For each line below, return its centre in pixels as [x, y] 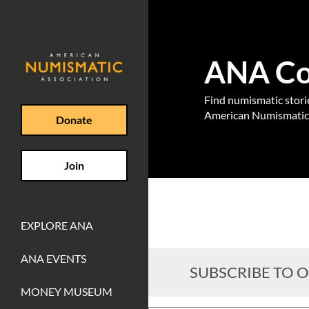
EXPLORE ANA [57, 225]
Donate [74, 119]
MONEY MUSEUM [67, 291]
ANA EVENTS [53, 258]
